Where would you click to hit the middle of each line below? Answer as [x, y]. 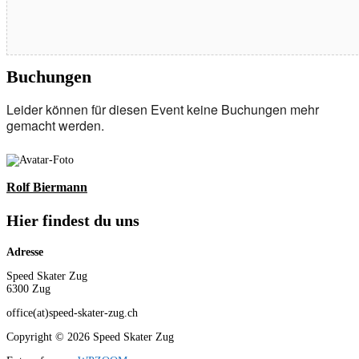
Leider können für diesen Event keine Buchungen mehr [163, 110]
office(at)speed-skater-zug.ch [72, 313]
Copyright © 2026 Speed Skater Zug [90, 337]
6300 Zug [28, 289]
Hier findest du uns [73, 221]
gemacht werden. [55, 126]
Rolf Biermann [47, 188]
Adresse [25, 252]
